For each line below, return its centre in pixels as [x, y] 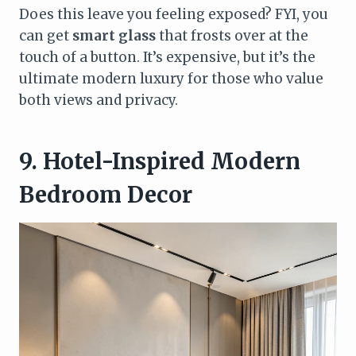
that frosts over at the [232, 36]
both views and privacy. [99, 101]
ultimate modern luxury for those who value [171, 79]
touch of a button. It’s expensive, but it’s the [167, 58]
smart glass [114, 36]
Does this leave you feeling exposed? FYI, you [174, 15]
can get [46, 36]
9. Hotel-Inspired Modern [160, 162]
